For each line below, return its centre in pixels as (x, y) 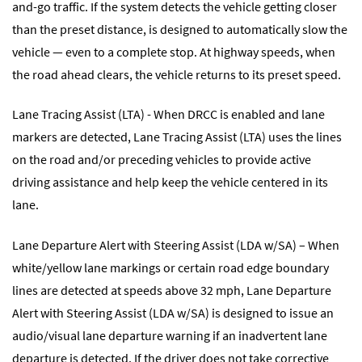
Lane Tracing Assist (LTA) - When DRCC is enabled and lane (168, 114)
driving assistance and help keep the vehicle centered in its (170, 182)
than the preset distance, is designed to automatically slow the (180, 29)
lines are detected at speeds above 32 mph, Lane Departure (172, 290)
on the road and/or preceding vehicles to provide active (162, 160)
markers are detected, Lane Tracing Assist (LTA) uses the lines (177, 137)
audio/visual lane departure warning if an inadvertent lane (170, 335)
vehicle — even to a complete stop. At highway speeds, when (174, 51)
